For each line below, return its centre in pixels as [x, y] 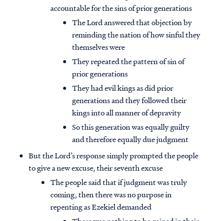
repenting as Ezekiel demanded [101, 207]
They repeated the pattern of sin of [128, 61]
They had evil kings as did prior [123, 88]
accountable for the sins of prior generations [121, 8]
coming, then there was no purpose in [111, 195]
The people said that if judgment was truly [119, 182]
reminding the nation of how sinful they [136, 35]
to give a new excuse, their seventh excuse [96, 168]
